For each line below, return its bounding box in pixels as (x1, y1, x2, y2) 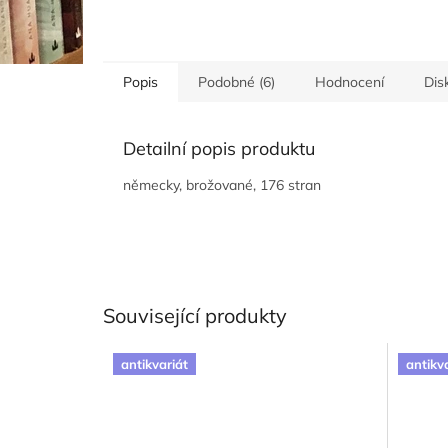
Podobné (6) (198, 72, 275, 91)
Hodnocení (315, 72, 384, 91)
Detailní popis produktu (123, 136, 315, 160)
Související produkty (103, 302, 287, 328)
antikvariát (121, 356, 188, 373)
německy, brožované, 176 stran (123, 175, 321, 194)
